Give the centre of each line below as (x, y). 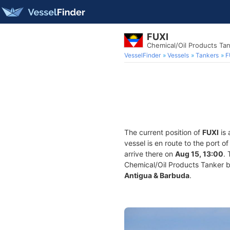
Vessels (178, 55)
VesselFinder (142, 55)
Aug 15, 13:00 (199, 154)
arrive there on (150, 154)
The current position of (163, 132)
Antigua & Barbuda (157, 175)
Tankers (207, 55)
